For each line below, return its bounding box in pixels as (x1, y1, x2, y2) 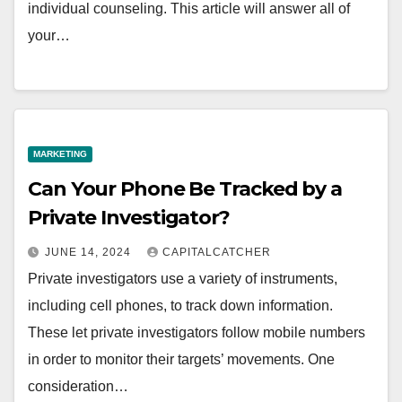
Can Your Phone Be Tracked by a (28, 177, 342, 202)
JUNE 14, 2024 (45, 246, 135, 259)
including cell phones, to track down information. (28, 298, 333, 314)
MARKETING (33, 149, 87, 160)
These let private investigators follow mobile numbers (28, 325, 365, 341)
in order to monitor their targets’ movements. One (28, 352, 335, 368)
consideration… (28, 379, 128, 395)
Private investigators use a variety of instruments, (28, 271, 337, 287)
